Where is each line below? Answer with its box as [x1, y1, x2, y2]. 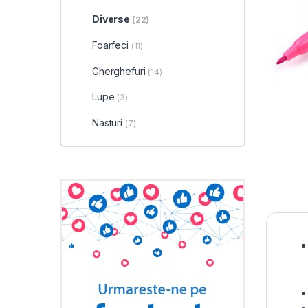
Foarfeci [91, 39, 131, 52]
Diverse [91, 13, 132, 25]
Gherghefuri [91, 65, 148, 77]
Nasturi [91, 116, 125, 129]
